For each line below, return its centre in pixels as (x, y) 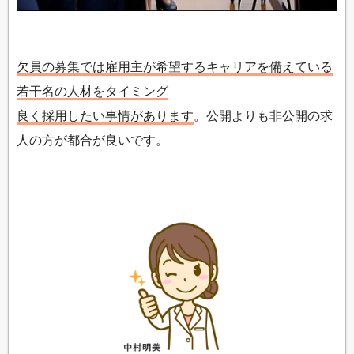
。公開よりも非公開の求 (263, 115)
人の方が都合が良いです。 (92, 139)
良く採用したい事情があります (105, 115)
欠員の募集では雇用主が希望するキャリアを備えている (175, 66)
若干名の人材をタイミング (92, 90)
